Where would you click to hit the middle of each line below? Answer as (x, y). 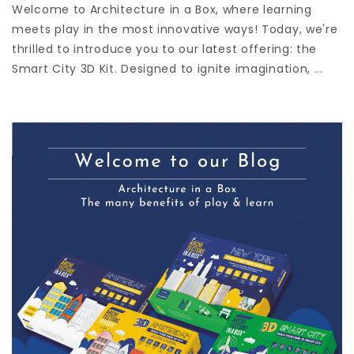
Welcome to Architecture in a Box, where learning (162, 9)
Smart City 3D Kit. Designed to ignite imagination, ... (168, 69)
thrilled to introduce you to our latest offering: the (165, 49)
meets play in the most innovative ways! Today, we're (175, 29)
